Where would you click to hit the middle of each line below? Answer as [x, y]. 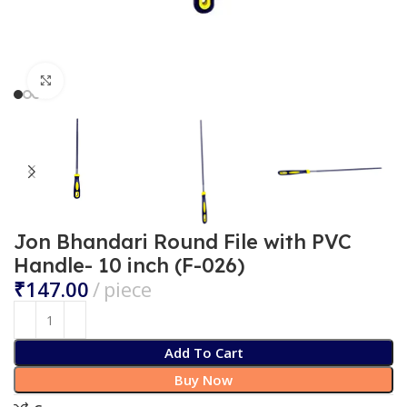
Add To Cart [203, 353]
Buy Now [203, 380]
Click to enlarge [113, 80]
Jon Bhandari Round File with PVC [183, 242]
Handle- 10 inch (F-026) [130, 266]
